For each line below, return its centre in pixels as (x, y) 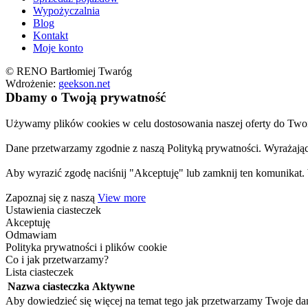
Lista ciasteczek (40, 272)
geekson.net (84, 83)
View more (122, 197)
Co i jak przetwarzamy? (57, 259)
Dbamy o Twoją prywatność (86, 97)
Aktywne (113, 286)
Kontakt (51, 35)
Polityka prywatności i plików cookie (86, 247)
